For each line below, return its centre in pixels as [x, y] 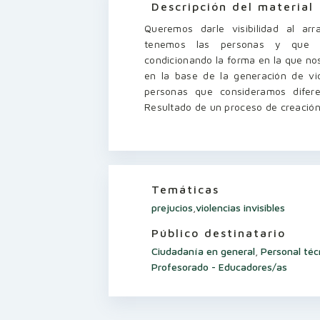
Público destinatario [219, 233]
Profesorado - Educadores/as [219, 267]
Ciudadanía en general [203, 251]
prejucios [172, 207]
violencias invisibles [240, 207]
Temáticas [185, 189]
